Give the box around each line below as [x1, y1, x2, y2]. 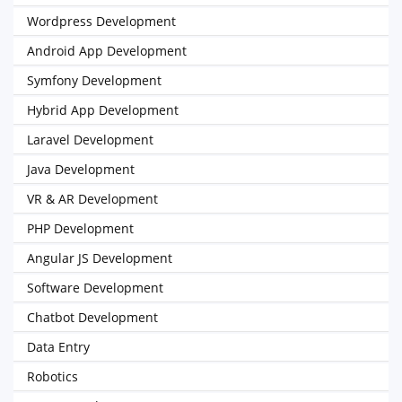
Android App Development [27, 42, 187, 59]
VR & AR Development [27, 190, 158, 207]
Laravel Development [27, 131, 153, 148]
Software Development [27, 279, 163, 296]
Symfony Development [27, 72, 162, 89]
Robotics [27, 368, 78, 385]
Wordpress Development [27, 13, 176, 30]
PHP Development [27, 220, 134, 237]
